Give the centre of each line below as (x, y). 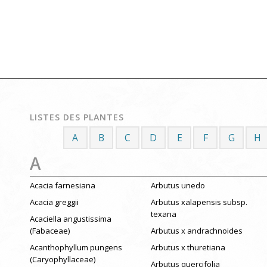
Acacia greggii (54, 202)
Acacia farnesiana (63, 186)
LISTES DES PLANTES (77, 117)
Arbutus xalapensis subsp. (199, 202)
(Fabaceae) (50, 230)
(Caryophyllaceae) (63, 259)
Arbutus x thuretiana (188, 247)
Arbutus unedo (178, 186)
